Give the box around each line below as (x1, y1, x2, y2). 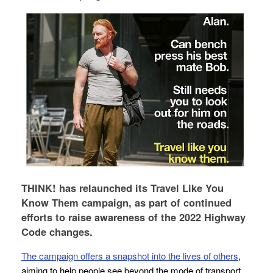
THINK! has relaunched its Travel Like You (21, 180, 224, 195)
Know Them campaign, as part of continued (21, 194, 232, 210)
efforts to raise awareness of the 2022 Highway (21, 209, 246, 224)
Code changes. (21, 224, 93, 239)
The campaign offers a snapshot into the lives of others (21, 249, 238, 263)
